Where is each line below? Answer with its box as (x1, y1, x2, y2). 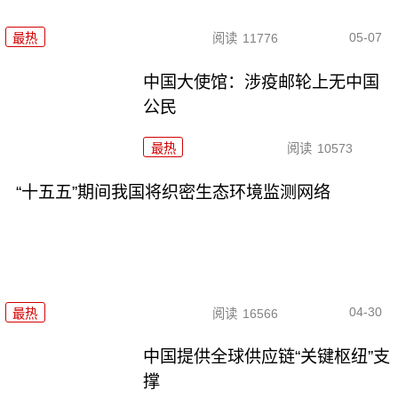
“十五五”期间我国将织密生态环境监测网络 (15, 183, 330, 203)
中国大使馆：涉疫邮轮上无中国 (143, 73, 380, 92)
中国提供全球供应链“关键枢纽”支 (143, 347, 391, 367)
